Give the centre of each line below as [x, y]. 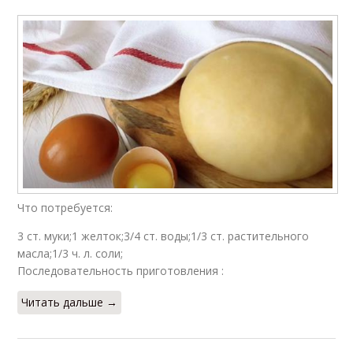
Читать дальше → [70, 302]
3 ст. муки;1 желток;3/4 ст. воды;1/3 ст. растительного [163, 236]
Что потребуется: [65, 207]
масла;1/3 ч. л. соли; [71, 253]
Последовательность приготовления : [121, 270]
